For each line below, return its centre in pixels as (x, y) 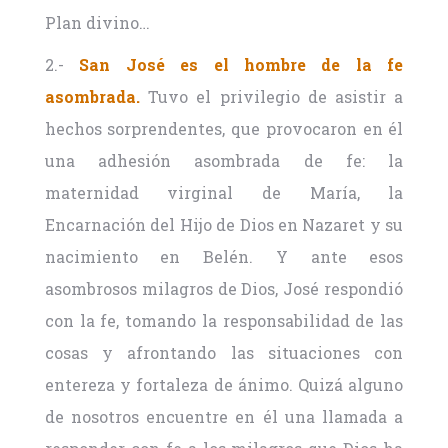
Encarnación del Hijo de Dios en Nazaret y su (224, 225)
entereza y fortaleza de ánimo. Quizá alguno (224, 385)
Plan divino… (97, 23)
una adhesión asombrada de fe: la (224, 161)
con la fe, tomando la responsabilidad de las (224, 321)
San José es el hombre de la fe (241, 65)
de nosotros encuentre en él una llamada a (224, 417)
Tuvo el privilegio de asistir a (271, 97)
